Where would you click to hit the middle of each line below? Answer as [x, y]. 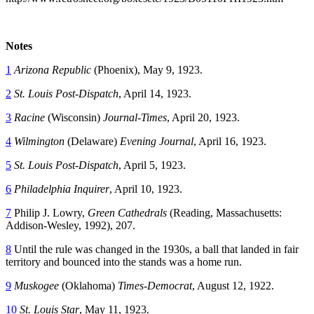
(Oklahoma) [88, 285]
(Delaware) [92, 141]
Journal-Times [135, 117]
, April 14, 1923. [155, 93]
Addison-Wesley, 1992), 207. [70, 225]
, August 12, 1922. [233, 285]
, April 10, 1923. [146, 189]
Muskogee [36, 285]
